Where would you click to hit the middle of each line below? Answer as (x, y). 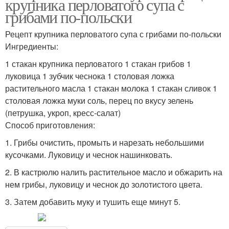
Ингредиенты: (32, 47)
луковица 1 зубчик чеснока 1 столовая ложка (90, 76)
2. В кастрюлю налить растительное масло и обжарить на (114, 172)
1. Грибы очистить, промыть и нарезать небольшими (105, 143)
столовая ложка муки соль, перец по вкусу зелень (99, 101)
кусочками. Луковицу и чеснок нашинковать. (89, 155)
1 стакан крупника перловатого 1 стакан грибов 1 (98, 64)
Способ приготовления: (50, 125)
